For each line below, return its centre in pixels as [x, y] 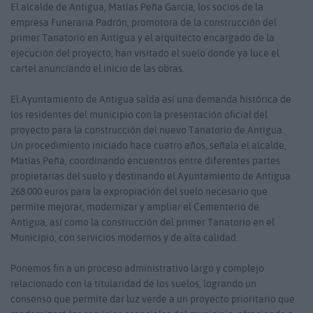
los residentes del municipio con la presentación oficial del [139, 115]
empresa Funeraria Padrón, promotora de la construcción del [144, 23]
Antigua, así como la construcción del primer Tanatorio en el [143, 223]
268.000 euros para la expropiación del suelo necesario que [139, 192]
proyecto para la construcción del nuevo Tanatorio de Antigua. [147, 130]
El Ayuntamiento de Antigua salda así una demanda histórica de [151, 100]
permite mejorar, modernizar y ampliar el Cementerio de [135, 207]
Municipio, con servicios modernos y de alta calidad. [124, 238]
